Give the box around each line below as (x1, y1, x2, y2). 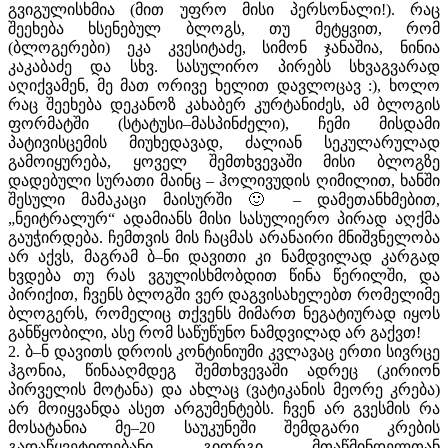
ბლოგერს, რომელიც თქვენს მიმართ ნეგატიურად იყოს (8, 304, 440, 322)
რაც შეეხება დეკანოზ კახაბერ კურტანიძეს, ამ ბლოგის (8, 95, 440, 113)
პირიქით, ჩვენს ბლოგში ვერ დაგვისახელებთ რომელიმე (8, 285, 440, 303)
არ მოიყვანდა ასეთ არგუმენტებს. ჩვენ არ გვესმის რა (8, 399, 440, 417)
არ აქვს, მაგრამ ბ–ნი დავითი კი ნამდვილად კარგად (8, 247, 440, 265)
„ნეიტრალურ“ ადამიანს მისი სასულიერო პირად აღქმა (8, 209, 440, 227)
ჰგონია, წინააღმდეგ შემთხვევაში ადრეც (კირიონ (8, 361, 440, 379)
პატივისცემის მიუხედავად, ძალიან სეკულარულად (8, 133, 440, 151)
